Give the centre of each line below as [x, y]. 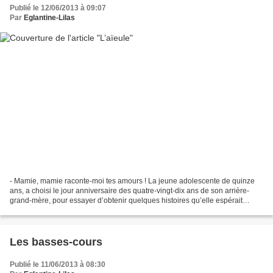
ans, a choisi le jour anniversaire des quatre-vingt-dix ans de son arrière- [129, 190]
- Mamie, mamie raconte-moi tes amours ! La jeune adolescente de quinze [132, 181]
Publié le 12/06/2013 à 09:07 [58, 8]
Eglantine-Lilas [49, 18]
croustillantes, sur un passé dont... [66, 210]
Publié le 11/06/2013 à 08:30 [58, 264]
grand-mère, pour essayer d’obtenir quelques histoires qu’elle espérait [126, 200]
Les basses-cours [56, 242]
